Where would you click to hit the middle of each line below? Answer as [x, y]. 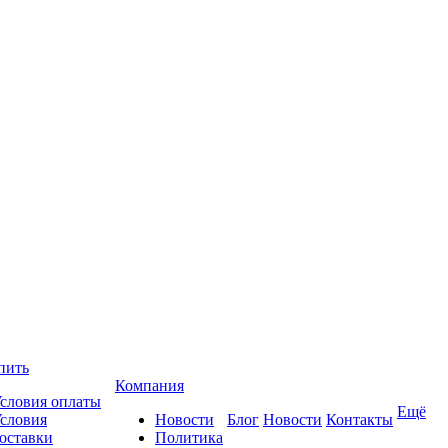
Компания [149, 385]
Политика [189, 437]
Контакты [359, 419]
